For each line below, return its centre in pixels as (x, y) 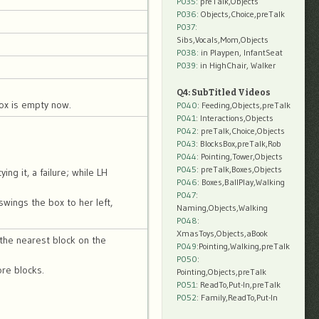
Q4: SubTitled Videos (224, 93)
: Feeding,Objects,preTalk (244, 105)
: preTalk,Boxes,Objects (239, 169)
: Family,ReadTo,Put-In (237, 297)
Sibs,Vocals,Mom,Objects (223, 40)
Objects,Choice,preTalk (242, 14)
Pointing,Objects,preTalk (221, 272)
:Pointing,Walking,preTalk (243, 246)
